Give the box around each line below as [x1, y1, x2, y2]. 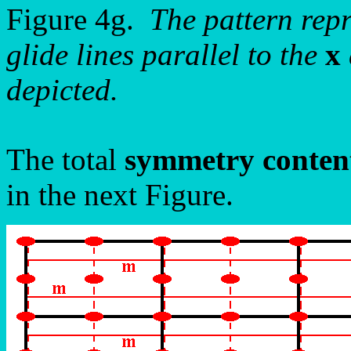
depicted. [6, 73, 118, 107]
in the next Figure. [6, 178, 233, 212]
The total [6, 143, 125, 176]
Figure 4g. [6, 2, 150, 36]
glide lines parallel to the [6, 38, 325, 71]
